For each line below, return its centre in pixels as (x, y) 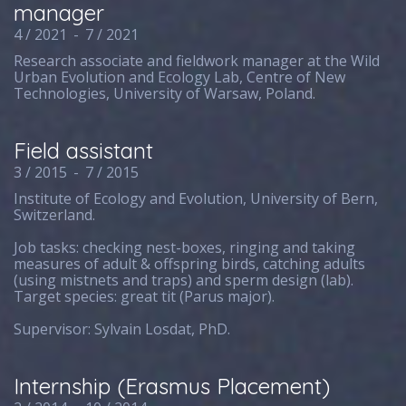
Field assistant (84, 150)
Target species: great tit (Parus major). (145, 296)
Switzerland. (55, 215)
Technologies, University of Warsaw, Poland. (165, 93)
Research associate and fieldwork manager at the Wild (197, 61)
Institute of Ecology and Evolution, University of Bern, (196, 198)
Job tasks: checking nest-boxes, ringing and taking (185, 247)
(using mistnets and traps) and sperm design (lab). (184, 280)
